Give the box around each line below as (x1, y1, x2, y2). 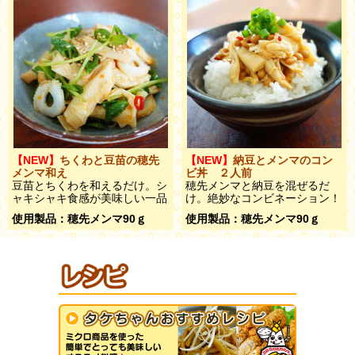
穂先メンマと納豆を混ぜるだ (185, 178, 330, 192)
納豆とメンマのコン (233, 153, 333, 166)
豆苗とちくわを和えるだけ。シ (12, 178, 167, 192)
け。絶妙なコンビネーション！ (185, 191, 341, 204)
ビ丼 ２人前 (185, 166, 252, 179)
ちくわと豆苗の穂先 (59, 153, 159, 166)
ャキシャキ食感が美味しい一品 (12, 191, 167, 204)
